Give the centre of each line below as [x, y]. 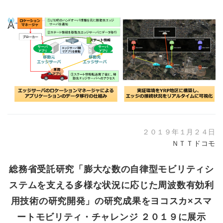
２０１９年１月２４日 [179, 132]
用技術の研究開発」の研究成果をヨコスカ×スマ [111, 201]
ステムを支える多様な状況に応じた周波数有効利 [111, 185]
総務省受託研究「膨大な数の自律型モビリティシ [111, 169]
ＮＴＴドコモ [193, 144]
